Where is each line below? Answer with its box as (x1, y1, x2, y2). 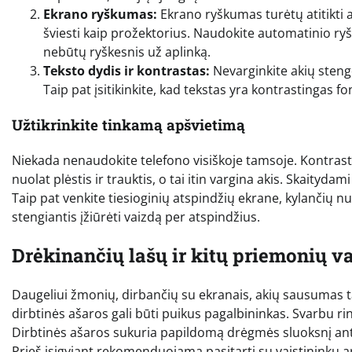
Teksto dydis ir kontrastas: (43, 62, 210, 80)
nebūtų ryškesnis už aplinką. (43, 43, 211, 61)
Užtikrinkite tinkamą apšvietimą (12, 114, 245, 134)
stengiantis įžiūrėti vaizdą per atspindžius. (12, 207, 260, 225)
